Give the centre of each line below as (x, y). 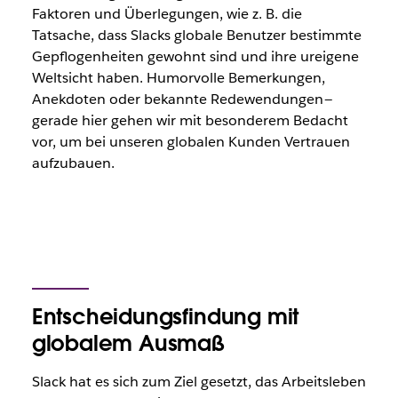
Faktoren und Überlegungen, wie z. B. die (167, 14)
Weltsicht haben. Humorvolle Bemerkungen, (178, 78)
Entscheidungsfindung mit (165, 317)
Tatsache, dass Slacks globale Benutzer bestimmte (196, 35)
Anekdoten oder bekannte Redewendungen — (182, 99)
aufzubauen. (73, 163)
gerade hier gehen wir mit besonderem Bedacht (190, 120)
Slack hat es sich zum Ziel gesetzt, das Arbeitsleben (199, 382)
